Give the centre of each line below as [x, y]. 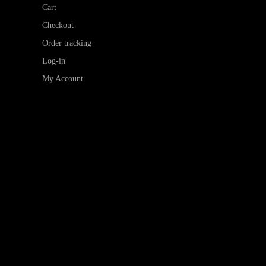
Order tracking [66, 43]
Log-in [53, 61]
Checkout [58, 25]
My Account [62, 79]
